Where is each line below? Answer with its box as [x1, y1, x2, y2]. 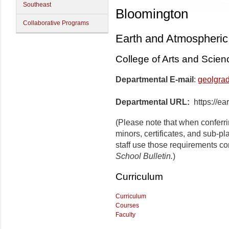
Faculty [116, 211, 135, 219]
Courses [116, 202, 139, 210]
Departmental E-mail [116, 75, 194, 84]
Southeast [23, 1, 51, 8]
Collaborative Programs [23, 19, 89, 27]
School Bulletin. [116, 152, 173, 161]
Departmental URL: [116, 98, 190, 107]
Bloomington [116, 6, 188, 21]
